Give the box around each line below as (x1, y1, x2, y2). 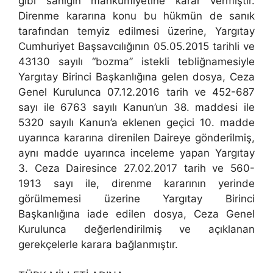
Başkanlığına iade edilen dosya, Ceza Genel (18, 208, 255, 221)
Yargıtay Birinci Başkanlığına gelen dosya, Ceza (18, 71, 255, 83)
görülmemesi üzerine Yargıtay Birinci (18, 193, 255, 205)
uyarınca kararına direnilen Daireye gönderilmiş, (18, 132, 255, 144)
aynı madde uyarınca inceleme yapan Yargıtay (18, 147, 255, 160)
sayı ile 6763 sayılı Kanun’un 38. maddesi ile (18, 101, 255, 114)
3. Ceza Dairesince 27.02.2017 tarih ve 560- (18, 162, 255, 175)
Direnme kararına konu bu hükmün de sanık (18, 10, 255, 23)
